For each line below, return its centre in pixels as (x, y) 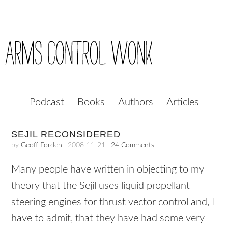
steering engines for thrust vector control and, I (113, 202)
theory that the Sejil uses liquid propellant (101, 186)
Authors (135, 102)
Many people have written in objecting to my (108, 169)
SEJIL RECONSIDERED (66, 134)
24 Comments (133, 145)
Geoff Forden (42, 145)
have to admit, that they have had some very (108, 218)
